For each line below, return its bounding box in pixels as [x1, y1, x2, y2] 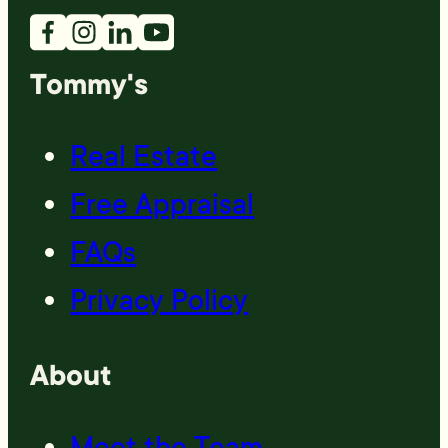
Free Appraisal [70, 187, 255, 223]
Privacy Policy [70, 283, 249, 319]
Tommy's [30, 66, 149, 104]
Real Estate [70, 139, 218, 175]
